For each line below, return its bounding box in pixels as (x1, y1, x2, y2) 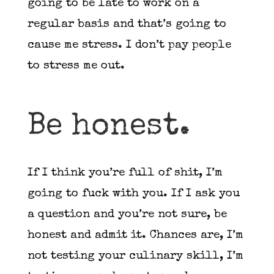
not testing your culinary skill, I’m (27, 250, 243, 262)
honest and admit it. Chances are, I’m (27, 229, 243, 242)
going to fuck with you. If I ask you (27, 188, 240, 200)
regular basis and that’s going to (27, 18, 226, 31)
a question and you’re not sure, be (27, 209, 227, 221)
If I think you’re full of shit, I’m (27, 167, 223, 179)
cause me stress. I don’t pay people (27, 39, 231, 51)
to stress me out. (27, 60, 128, 72)
